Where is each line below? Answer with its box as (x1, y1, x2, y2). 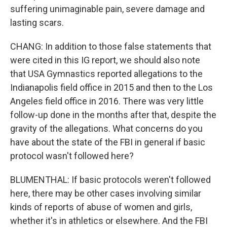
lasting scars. (10, 17, 64, 28)
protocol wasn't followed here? (10, 150, 134, 161)
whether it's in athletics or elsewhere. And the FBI (10, 215, 208, 226)
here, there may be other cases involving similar (10, 188, 201, 199)
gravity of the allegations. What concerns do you (10, 123, 203, 134)
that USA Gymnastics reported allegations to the (10, 68, 203, 79)
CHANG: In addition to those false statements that (10, 41, 211, 52)
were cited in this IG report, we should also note (10, 55, 200, 65)
